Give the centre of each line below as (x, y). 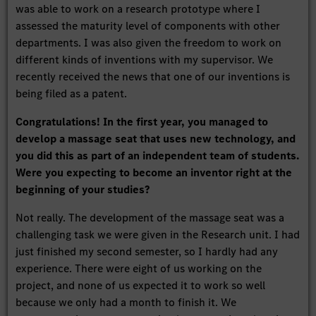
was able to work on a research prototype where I (138, 9)
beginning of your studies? (83, 190)
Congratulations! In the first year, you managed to (142, 122)
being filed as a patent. (72, 94)
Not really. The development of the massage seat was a (150, 218)
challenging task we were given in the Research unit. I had (158, 235)
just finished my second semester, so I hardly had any (147, 252)
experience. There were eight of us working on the (139, 269)
